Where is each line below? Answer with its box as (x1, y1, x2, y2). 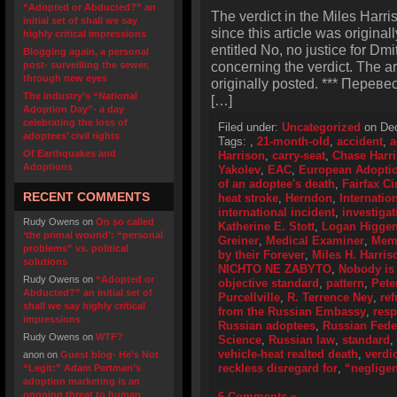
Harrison (218, 149, 265, 162)
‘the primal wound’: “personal (23, 230, 163, 240)
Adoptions (23, 161, 73, 172)
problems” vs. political (23, 243, 128, 253)
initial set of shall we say (23, 15, 137, 26)
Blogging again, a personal (23, 46, 149, 57)
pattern (326, 276, 364, 290)
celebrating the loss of (23, 117, 128, 128)
